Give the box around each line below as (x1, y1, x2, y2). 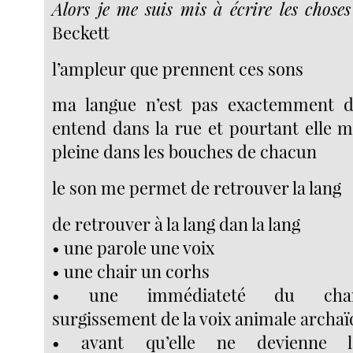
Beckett (52, 20, 110, 45)
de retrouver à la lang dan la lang (52, 211, 301, 236)
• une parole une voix (52, 235, 215, 259)
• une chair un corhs (52, 258, 210, 283)
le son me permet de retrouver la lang (52, 176, 342, 200)
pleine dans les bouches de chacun (52, 139, 318, 164)
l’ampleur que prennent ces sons (52, 56, 304, 80)
